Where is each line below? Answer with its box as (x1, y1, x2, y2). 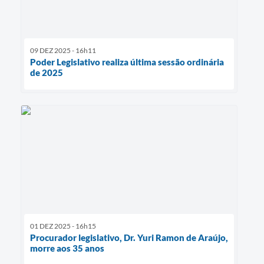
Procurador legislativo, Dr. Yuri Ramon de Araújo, (30, 232, 228, 243)
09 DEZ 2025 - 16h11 (30, 46, 96, 55)
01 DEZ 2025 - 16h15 (30, 222, 96, 231)
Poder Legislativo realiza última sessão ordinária (30, 57, 224, 68)
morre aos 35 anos (30, 243, 104, 254)
